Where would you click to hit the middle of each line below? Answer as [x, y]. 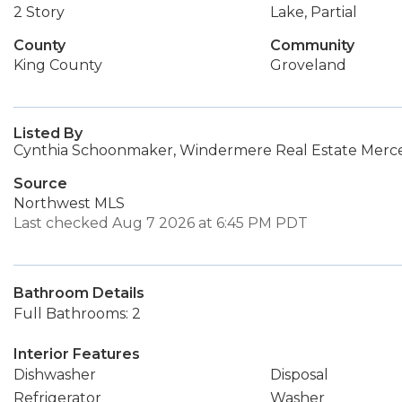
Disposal [299, 375]
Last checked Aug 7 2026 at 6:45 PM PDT [161, 223]
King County [58, 65]
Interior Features [77, 354]
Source [40, 184]
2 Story [39, 12]
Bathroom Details [79, 293]
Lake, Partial [313, 12]
